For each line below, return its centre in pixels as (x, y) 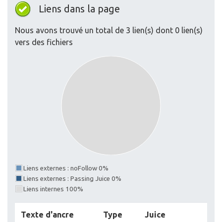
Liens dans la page (79, 9)
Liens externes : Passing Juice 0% (72, 179)
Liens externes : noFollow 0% (66, 168)
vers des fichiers (44, 42)
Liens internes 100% (53, 189)
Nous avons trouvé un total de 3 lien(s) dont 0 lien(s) (109, 30)
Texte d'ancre (47, 215)
